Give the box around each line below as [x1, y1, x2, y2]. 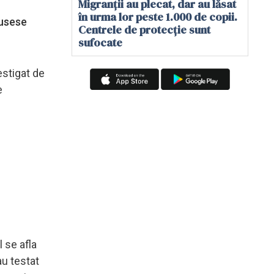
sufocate [78, 35, 122, 50]
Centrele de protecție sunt [78, 22, 210, 37]
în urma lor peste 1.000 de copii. [78, 9, 237, 24]
